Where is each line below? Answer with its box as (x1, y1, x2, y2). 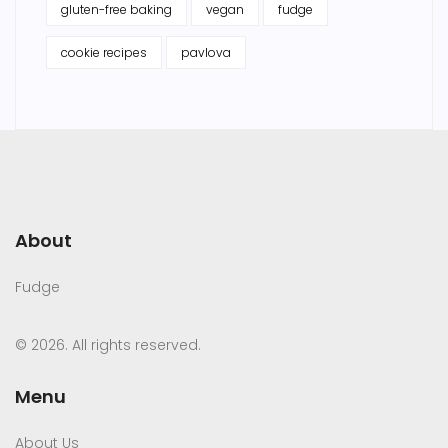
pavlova (181, 44, 231, 62)
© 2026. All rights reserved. (15, 335, 201, 356)
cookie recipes (61, 44, 147, 62)
